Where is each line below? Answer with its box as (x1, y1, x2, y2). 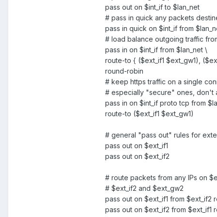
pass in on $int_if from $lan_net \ (105, 46, 207, 54)
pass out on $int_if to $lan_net (105, 3, 200, 12)
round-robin (105, 67, 143, 76)
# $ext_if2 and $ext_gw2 (105, 184, 184, 193)
